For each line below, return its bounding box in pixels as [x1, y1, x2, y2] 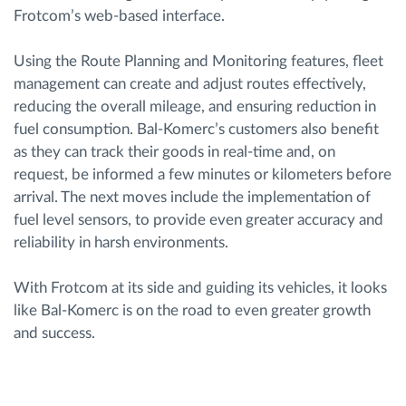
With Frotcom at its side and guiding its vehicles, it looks [14, 280, 387, 295]
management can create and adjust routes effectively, [14, 76, 366, 92]
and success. [14, 325, 95, 341]
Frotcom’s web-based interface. [14, 8, 225, 24]
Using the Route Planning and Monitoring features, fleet [14, 53, 383, 69]
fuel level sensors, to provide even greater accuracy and [14, 212, 383, 227]
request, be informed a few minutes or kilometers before [14, 167, 391, 182]
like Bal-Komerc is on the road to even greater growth [14, 303, 371, 318]
